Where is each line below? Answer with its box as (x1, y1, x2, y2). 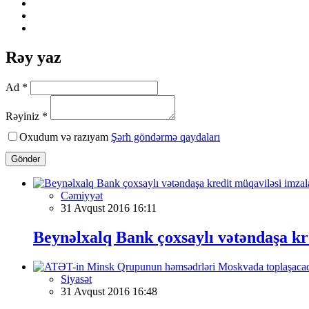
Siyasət (61, 272, 92, 285)
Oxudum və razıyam (19, 130, 111, 143)
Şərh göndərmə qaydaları (111, 130, 220, 143)
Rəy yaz (6, 48, 61, 66)
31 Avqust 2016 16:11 (61, 201, 157, 214)
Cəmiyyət (61, 189, 103, 201)
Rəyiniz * (6, 110, 48, 122)
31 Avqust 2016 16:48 (61, 285, 157, 297)
